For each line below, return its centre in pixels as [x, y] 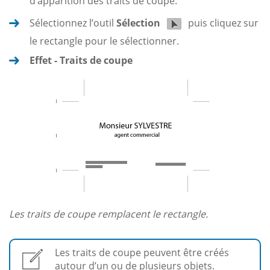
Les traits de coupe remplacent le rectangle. [108, 214]
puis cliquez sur [222, 23]
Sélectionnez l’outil [73, 23]
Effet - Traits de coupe [81, 60]
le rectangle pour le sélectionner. [104, 41]
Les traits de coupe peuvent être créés [142, 252]
